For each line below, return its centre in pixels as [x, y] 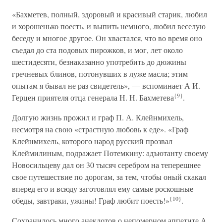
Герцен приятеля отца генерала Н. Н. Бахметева [93, 97]
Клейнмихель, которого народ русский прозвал [92, 141]
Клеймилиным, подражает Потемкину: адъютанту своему [110, 153]
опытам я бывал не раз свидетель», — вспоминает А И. [106, 85]
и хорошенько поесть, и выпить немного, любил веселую [109, 26]
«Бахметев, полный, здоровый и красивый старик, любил [110, 14]
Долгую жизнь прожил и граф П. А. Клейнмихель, [98, 117]
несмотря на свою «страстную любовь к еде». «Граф [100, 129]
